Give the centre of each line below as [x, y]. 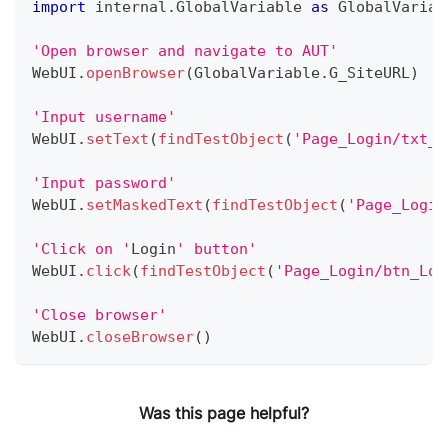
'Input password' [104, 182]
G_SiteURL [369, 72]
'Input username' [104, 116]
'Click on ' [81, 248]
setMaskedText [144, 204]
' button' [216, 248]
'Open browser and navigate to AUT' [185, 50]
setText [117, 138]
